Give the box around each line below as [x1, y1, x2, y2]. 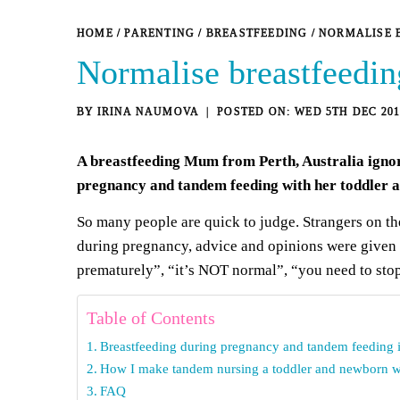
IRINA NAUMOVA [96, 104, 200, 118]
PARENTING [124, 26, 196, 39]
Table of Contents [87, 307, 215, 328]
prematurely [77, 261, 154, 279]
